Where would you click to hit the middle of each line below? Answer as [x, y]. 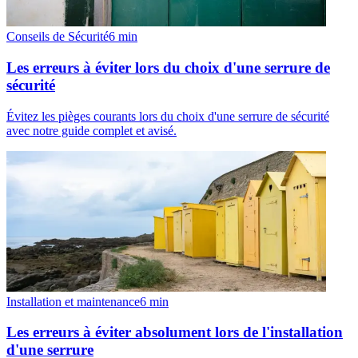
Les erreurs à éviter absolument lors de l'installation [175, 332]
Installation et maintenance [73, 301]
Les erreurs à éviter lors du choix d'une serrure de [168, 68]
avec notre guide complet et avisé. [91, 130]
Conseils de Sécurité [58, 37]
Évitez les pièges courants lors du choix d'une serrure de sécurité [168, 116]
